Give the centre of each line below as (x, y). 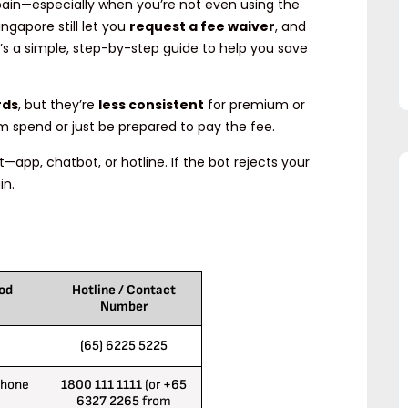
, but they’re (58, 105)
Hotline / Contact (123, 291)
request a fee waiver (202, 27)
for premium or (255, 105)
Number (123, 307)
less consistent (151, 105)
